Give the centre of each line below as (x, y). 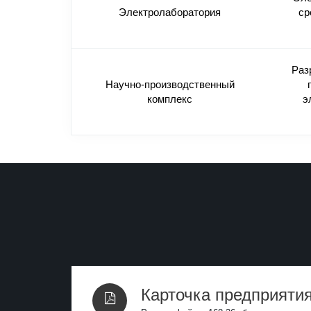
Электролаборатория (170, 12)
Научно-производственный (170, 85)
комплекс (170, 99)
